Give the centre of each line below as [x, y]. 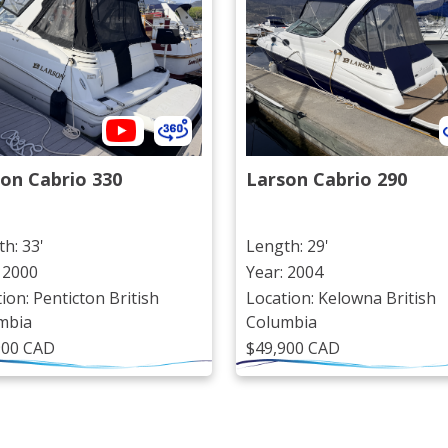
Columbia [281, 322]
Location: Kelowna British [341, 298]
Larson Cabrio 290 [326, 179]
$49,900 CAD [293, 348]
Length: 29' [287, 246]
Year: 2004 [284, 272]
